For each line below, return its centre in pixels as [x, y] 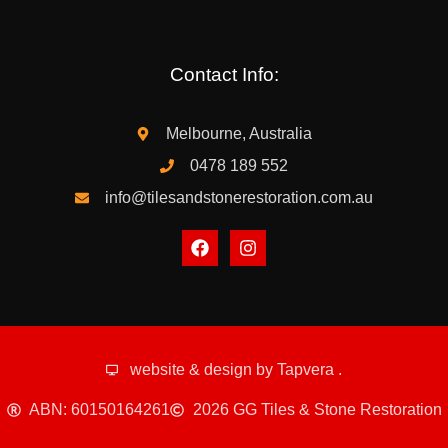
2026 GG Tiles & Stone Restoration [317, 409]
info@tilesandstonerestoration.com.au [239, 197]
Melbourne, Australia [239, 133]
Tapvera [307, 369]
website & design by [203, 369]
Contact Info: [224, 74]
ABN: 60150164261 [99, 409]
